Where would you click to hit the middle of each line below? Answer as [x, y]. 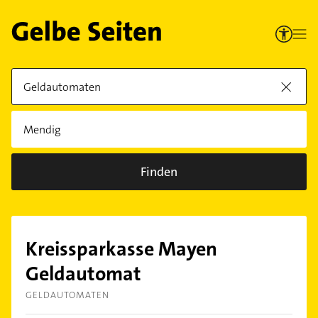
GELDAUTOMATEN [67, 295]
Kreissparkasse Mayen [121, 249]
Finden [159, 172]
